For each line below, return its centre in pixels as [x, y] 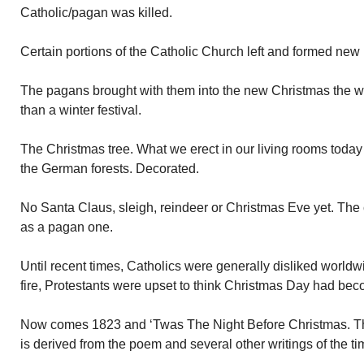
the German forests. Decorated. [110, 169]
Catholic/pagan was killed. [96, 13]
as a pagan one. [67, 227]
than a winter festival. [81, 110]
